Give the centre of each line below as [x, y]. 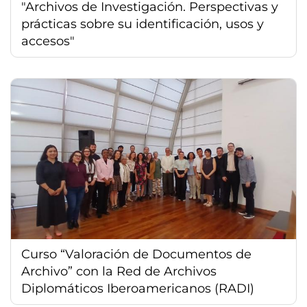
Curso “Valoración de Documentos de [136, 254]
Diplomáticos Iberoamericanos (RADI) [138, 288]
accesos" [48, 41]
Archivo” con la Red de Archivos [119, 271]
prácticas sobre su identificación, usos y [143, 24]
